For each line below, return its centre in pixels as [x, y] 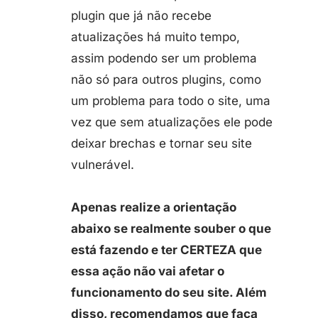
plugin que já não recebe [141, 16]
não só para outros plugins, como [166, 79]
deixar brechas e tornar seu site [161, 143]
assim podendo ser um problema [164, 58]
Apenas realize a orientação [154, 207]
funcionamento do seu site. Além [169, 292]
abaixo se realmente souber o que [171, 229]
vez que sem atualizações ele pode [172, 122]
